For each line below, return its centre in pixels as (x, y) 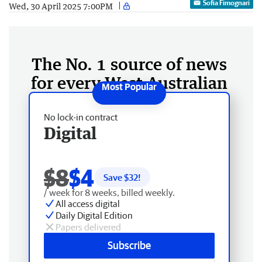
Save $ (116, 177)
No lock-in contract (81, 117)
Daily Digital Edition (94, 215)
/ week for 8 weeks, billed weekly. (109, 192)
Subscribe (129, 245)
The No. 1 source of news (129, 64)
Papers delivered (88, 227)
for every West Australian (129, 82)
